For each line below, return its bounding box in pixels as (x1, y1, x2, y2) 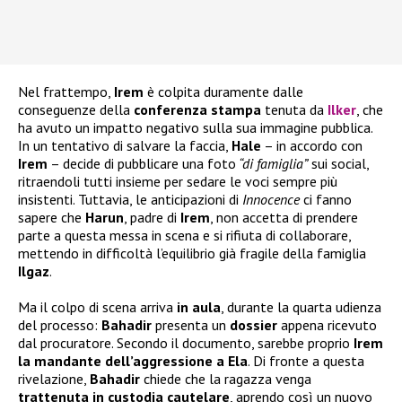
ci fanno (300, 190, 352, 209)
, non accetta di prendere (210, 208, 358, 227)
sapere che (18, 208, 85, 227)
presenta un (152, 316, 230, 335)
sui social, (308, 154, 369, 173)
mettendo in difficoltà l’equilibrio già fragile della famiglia (18, 244, 366, 263)
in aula (177, 298, 221, 317)
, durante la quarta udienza (221, 298, 381, 317)
